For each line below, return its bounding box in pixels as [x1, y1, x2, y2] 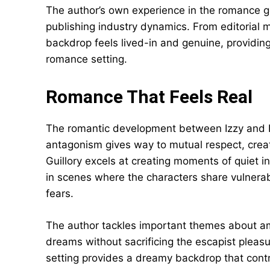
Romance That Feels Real [46, 86, 253, 107]
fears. [46, 187, 74, 199]
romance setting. [46, 53, 127, 65]
